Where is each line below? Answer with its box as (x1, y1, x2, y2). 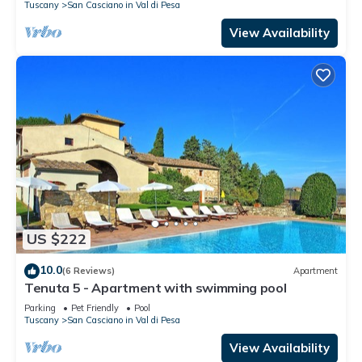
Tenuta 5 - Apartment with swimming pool (24, 279, 287, 296)
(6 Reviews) (62, 265, 115, 277)
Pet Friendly (71, 301, 119, 314)
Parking (24, 301, 56, 314)
